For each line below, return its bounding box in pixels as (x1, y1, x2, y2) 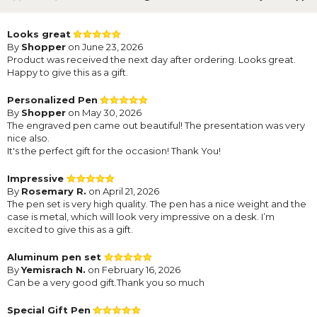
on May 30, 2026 (66, 106, 142, 118)
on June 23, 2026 (66, 40, 143, 52)
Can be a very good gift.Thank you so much (7, 276, 204, 288)
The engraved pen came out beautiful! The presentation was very (7, 119, 305, 131)
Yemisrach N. (21, 263, 86, 275)
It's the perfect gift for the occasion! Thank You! (7, 144, 221, 156)
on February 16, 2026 (86, 263, 180, 275)
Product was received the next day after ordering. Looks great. (7, 53, 296, 65)
